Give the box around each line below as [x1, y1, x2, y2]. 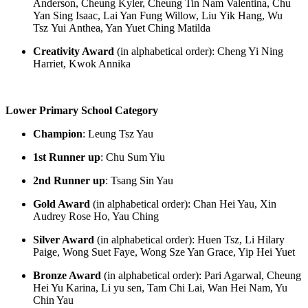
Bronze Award [33, 269, 101, 281]
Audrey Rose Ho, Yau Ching [33, 210, 159, 222]
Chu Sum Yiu [103, 151, 165, 163]
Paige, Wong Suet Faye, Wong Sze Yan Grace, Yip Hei [33, 245, 275, 258]
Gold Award [33, 197, 90, 210]
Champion [33, 127, 82, 140]
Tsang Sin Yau [108, 174, 173, 186]
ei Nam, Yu [239, 281, 287, 294]
